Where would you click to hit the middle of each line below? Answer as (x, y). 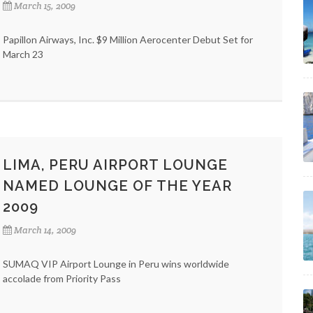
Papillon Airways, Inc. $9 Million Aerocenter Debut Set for (128, 39)
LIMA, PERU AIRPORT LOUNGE (115, 165)
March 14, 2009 (45, 230)
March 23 (23, 54)
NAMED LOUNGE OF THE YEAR (117, 186)
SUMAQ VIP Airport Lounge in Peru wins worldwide (116, 264)
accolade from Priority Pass (62, 278)
